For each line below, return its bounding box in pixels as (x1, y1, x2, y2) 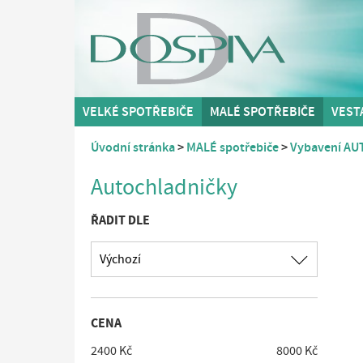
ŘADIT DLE (91, 213, 150, 228)
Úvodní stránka (91, 140, 175, 155)
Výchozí (100, 252, 141, 267)
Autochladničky (91, 174, 237, 201)
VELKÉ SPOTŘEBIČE (83, 105, 194, 119)
